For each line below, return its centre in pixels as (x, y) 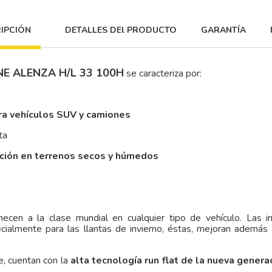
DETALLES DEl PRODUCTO (121, 30)
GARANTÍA (223, 30)
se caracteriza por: (163, 74)
